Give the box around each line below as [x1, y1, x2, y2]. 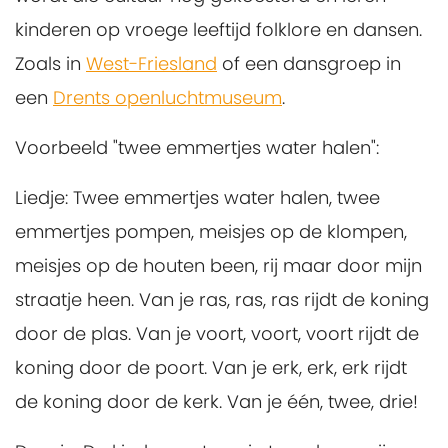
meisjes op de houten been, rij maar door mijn [15, 253, 422, 278]
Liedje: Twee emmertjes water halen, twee [15, 185, 380, 210]
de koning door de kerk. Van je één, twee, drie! [15, 389, 418, 414]
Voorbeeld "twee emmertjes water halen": [15, 135, 379, 160]
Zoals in [15, 51, 86, 76]
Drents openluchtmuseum [53, 85, 282, 110]
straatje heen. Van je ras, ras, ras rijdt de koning [15, 287, 429, 312]
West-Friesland [86, 51, 217, 76]
